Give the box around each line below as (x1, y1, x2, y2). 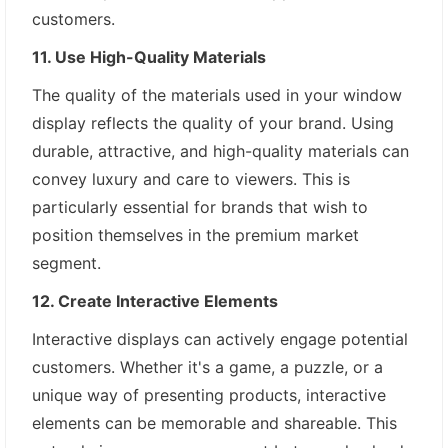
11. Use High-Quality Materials (32, 46, 266, 67)
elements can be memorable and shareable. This (32, 412, 397, 433)
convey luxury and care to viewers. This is (32, 168, 350, 189)
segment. (32, 252, 101, 273)
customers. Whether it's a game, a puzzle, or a (32, 356, 383, 377)
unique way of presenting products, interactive (32, 384, 386, 405)
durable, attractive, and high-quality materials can (32, 140, 409, 161)
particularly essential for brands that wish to (32, 196, 368, 217)
